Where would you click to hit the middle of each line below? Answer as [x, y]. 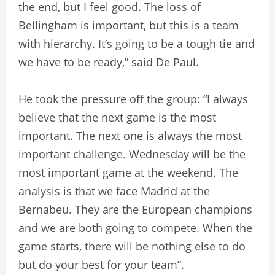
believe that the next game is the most [117, 117]
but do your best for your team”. [101, 264]
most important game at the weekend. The [128, 172]
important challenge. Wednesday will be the [132, 154]
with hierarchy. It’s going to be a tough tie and [137, 43]
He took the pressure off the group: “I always [133, 99]
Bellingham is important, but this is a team [129, 25]
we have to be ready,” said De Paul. [109, 62]
